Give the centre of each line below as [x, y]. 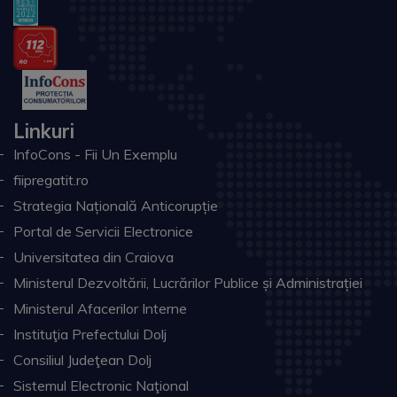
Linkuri [44, 131]
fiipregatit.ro [51, 180]
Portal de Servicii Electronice [103, 231]
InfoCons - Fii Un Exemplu [95, 154]
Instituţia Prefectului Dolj [90, 334]
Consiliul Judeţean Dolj [82, 360]
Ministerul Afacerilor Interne [100, 308]
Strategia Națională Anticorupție [116, 206]
